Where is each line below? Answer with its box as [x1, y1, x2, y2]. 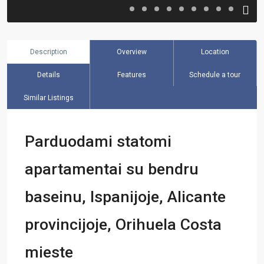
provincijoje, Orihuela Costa [25, 215, 222, 234]
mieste [25, 243, 73, 262]
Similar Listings [23, 94, 74, 102]
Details [37, 71, 60, 79]
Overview [116, 48, 147, 56]
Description [29, 48, 67, 56]
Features [117, 71, 146, 79]
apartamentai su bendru [25, 160, 199, 179]
